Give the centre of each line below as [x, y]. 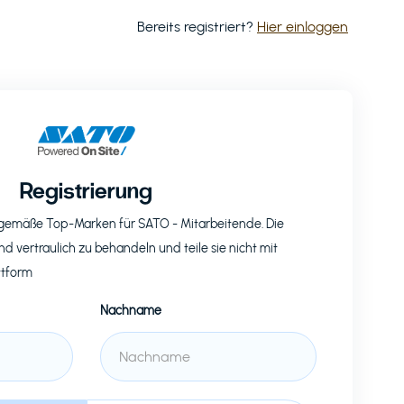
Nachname [130, 311]
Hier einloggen [303, 27]
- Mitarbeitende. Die [226, 224]
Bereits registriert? [197, 27]
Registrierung [87, 189]
